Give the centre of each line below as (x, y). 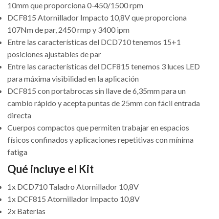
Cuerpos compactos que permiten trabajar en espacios (98, 128)
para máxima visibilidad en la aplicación (73, 79)
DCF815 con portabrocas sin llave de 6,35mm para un (97, 91)
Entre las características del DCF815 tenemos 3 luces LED (104, 66)
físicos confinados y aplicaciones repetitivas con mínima (100, 140)
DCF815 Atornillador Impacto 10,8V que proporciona (97, 18)
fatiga (17, 152)
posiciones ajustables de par (54, 54)
